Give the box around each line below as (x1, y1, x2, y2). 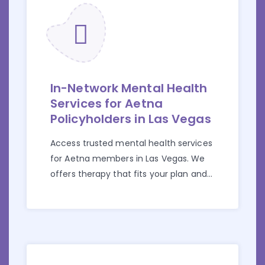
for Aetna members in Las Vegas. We (50, 153, 205, 165)
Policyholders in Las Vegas (50, 111, 211, 128)
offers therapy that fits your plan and (50, 168, 207, 180)
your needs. (50, 183, 99, 196)
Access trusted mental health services (50, 137, 212, 150)
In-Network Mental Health (50, 80, 208, 97)
